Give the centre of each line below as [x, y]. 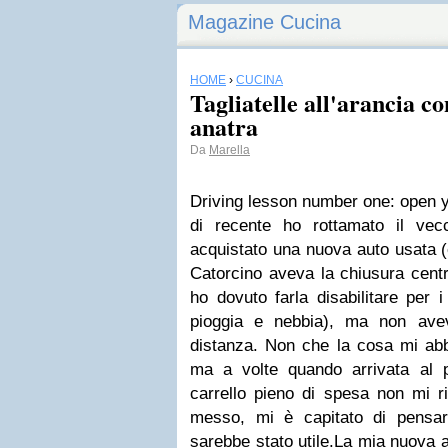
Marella [229, 150]
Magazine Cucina [264, 22]
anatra [224, 126]
